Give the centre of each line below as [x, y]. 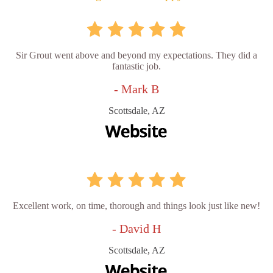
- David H [136, 229]
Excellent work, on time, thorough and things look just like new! [136, 206]
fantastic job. [136, 66]
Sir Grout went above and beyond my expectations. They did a [136, 55]
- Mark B [136, 89]
